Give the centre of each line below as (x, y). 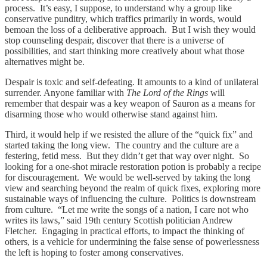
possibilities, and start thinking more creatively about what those (125, 51)
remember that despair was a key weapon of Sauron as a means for (130, 103)
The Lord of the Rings (167, 92)
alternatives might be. (45, 61)
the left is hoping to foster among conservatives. (94, 252)
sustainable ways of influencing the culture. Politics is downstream (130, 198)
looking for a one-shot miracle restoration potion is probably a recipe (133, 166)
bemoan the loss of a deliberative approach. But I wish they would (130, 29)
